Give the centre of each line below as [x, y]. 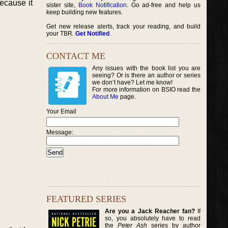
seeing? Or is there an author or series [147, 75]
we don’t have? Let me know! [132, 82]
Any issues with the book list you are [147, 68]
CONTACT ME [76, 56]
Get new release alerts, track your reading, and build [124, 26]
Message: [60, 132]
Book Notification [102, 5]
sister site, [62, 5]
